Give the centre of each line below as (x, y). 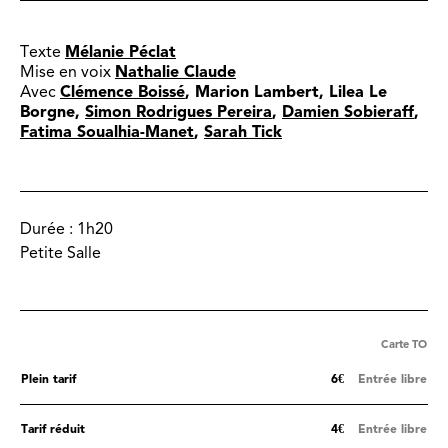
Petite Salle (60, 253)
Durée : (48, 229)
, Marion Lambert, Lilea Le (286, 92)
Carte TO (404, 345)
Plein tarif (48, 379)
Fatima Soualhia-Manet (107, 132)
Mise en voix (67, 72)
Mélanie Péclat (120, 52)
